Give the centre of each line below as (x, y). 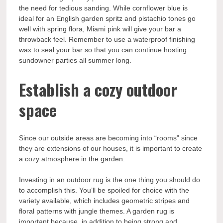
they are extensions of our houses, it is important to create (111, 149)
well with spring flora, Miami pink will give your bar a (100, 29)
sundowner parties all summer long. (75, 60)
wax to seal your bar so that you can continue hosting (103, 50)
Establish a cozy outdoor (98, 89)
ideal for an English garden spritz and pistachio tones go (108, 19)
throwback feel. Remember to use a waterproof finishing (107, 40)
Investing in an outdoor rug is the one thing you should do (110, 180)
